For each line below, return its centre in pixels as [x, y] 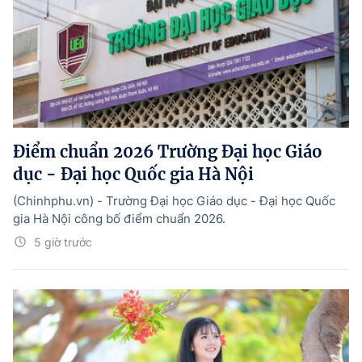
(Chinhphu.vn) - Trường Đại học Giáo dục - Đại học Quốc [174, 201]
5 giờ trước [63, 242]
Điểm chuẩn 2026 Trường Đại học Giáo [168, 152]
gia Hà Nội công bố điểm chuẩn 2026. [119, 219]
